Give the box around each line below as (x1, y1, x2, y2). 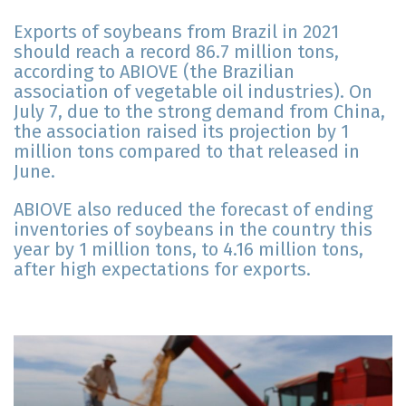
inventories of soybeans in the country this (14, 218, 372, 241)
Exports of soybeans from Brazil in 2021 (14, 21, 339, 43)
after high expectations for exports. (14, 258, 311, 281)
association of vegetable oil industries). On (14, 81, 372, 103)
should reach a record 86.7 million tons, (14, 41, 339, 63)
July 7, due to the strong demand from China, (14, 101, 385, 123)
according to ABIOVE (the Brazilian (14, 61, 295, 83)
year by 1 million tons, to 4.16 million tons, (14, 238, 363, 261)
